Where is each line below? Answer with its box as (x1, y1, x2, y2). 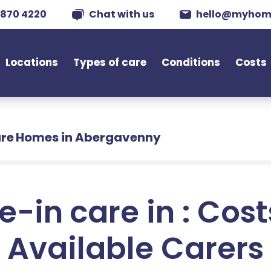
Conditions (162, 55, 220, 70)
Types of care (73, 55, 146, 70)
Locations (5, 55, 59, 70)
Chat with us (89, 7, 154, 21)
